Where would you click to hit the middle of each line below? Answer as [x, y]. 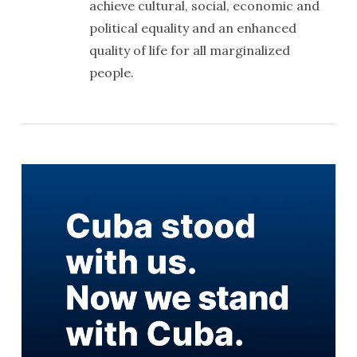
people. [111, 72]
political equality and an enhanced [192, 27]
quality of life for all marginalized [189, 50]
